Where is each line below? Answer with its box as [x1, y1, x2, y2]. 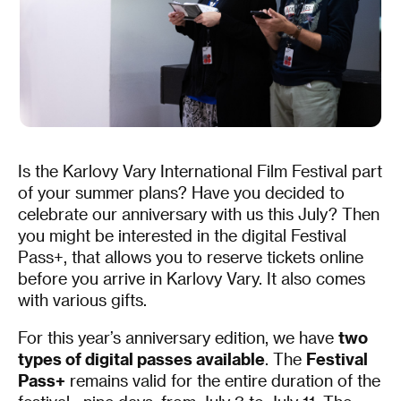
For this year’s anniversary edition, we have [17, 327, 338, 346]
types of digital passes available [17, 348, 265, 368]
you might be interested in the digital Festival [17, 225, 346, 244]
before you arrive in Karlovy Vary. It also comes [17, 268, 365, 287]
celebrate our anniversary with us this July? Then [17, 203, 380, 223]
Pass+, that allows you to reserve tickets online [17, 246, 363, 266]
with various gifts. [17, 289, 147, 309]
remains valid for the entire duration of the [64, 370, 380, 389]
